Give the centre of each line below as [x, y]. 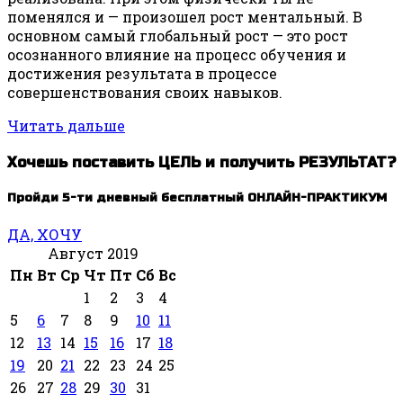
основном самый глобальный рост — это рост [178, 35]
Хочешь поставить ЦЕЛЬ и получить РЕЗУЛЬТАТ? [201, 162]
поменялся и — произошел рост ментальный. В [185, 16]
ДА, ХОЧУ [45, 235]
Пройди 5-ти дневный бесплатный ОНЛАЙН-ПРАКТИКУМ [197, 198]
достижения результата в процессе [142, 73]
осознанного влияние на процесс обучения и [177, 54]
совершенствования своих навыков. [145, 92]
